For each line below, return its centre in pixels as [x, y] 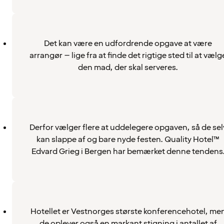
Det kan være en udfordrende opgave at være [128, 43]
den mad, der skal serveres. [128, 67]
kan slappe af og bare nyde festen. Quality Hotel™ [128, 139]
